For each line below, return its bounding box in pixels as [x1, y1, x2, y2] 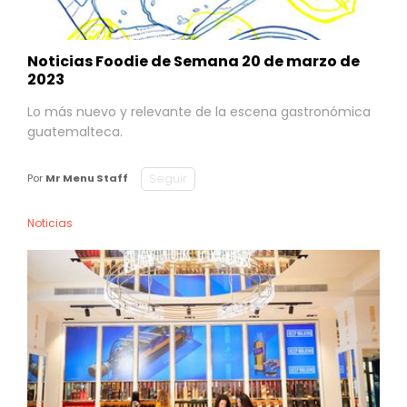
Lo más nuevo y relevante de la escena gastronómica [27, 102, 371, 121]
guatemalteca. [27, 122, 123, 141]
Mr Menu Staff [45, 171, 128, 185]
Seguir [149, 170, 187, 186]
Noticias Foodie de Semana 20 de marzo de [27, 50, 360, 72]
